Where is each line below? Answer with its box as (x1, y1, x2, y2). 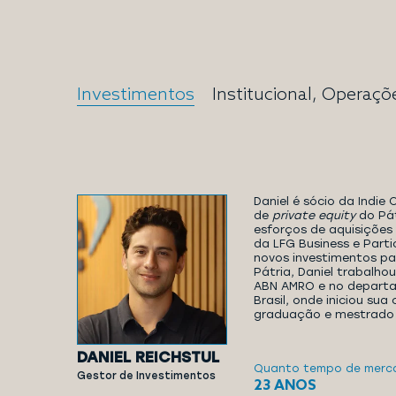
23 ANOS (254, 376, 316, 393)
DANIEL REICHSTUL (77, 348, 219, 366)
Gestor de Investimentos (77, 369, 216, 382)
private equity (272, 209, 355, 222)
